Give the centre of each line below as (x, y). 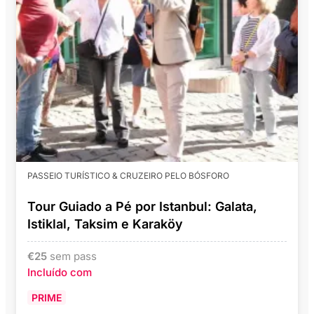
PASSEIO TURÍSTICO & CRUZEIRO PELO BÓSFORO (128, 176)
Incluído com (60, 273)
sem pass (73, 257)
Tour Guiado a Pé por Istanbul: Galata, (142, 207)
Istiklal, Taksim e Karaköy (105, 224)
